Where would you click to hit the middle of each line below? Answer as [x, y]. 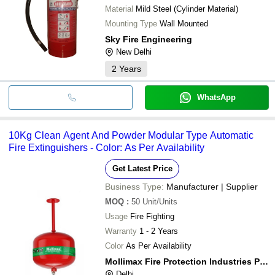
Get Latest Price [142, 168]
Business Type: [134, 186]
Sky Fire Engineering [149, 39]
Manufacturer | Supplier [212, 186]
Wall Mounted [184, 23]
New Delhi [134, 52]
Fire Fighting [152, 216]
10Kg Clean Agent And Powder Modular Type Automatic [131, 135]
